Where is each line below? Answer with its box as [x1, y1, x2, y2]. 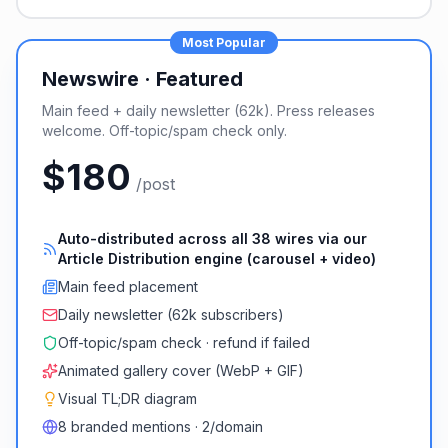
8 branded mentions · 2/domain [58, 418, 263, 435]
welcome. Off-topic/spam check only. [42, 122, 287, 139]
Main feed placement [58, 278, 198, 295]
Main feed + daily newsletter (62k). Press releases [42, 102, 375, 119]
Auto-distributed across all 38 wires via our [58, 230, 367, 247]
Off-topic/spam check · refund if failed [58, 334, 310, 351]
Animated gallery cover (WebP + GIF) [58, 362, 304, 379]
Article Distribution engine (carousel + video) [58, 250, 376, 267]
